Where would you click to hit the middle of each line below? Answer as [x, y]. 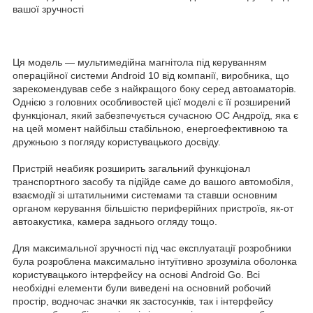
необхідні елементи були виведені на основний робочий [142, 288]
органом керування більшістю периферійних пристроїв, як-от [153, 209]
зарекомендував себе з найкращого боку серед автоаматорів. [154, 89]
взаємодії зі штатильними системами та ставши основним [145, 195]
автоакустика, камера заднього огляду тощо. [115, 222]
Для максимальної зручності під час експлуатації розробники [152, 248]
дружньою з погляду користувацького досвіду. [117, 142]
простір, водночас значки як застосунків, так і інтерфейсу [143, 301]
